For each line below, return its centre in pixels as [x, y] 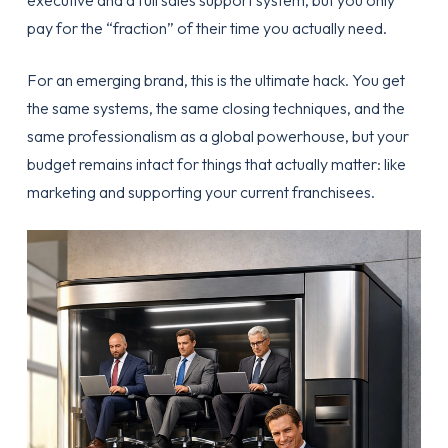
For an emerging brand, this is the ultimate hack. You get [215, 80]
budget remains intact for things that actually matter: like [216, 164]
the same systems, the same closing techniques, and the [215, 108]
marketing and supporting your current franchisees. [200, 192]
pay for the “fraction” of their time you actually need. [206, 28]
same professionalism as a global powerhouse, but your [217, 136]
